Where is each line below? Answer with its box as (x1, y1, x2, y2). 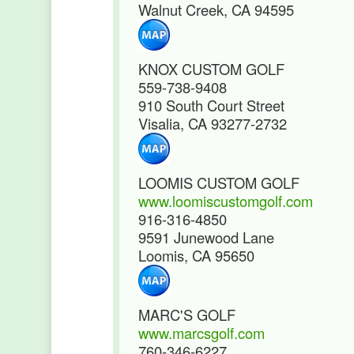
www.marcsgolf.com (138, 322, 265, 343)
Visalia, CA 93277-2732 (138, 113, 287, 134)
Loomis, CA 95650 (138, 245, 254, 265)
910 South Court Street (138, 95, 284, 115)
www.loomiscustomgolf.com (138, 190, 313, 211)
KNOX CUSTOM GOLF (138, 58, 284, 79)
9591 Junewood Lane (138, 227, 274, 247)
